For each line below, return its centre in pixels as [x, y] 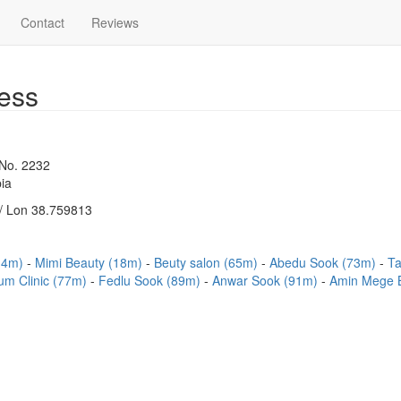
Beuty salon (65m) [208, 262]
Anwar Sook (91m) [267, 280]
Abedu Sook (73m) [324, 262]
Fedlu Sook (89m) [151, 280]
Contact [43, 22]
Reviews [115, 22]
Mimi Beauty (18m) [90, 262]
